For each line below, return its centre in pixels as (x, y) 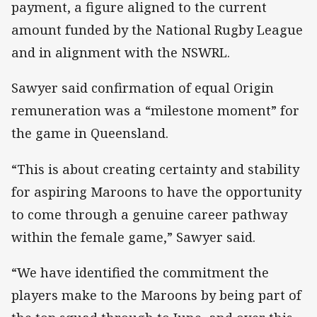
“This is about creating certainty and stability (155, 169)
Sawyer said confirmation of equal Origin (143, 88)
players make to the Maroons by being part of (156, 295)
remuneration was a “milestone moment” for (155, 111)
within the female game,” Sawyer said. (133, 237)
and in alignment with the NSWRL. (121, 53)
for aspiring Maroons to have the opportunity (156, 191)
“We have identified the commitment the (140, 272)
